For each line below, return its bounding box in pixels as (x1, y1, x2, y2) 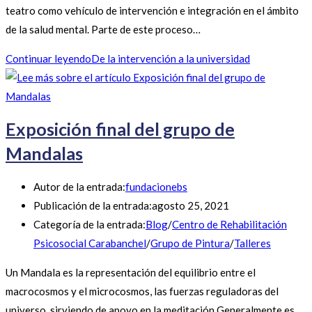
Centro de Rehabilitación (172, 217, 287, 231)
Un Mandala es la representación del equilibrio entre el (6, 265, 256, 279)
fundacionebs (125, 180, 187, 193)
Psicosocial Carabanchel (33, 236, 146, 249)
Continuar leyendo (6, 52, 91, 65)
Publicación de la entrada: (33, 198, 152, 212)
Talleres (234, 236, 271, 249)
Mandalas (6, 143, 83, 164)
